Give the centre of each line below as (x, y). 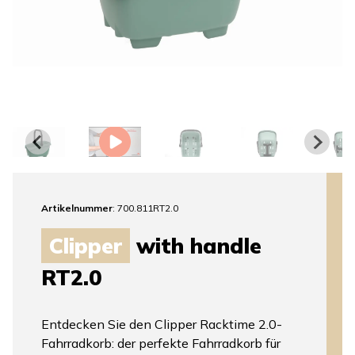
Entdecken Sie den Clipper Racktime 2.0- (162, 324)
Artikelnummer (77, 208)
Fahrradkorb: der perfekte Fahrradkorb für (161, 344)
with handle (196, 246)
